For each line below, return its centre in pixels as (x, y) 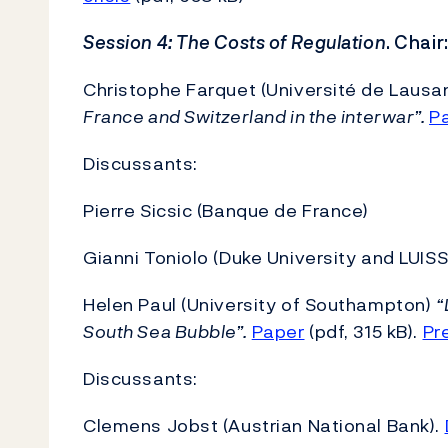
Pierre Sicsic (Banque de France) (226, 210)
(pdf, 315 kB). (363, 331)
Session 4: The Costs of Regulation (235, 42)
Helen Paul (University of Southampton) (259, 304)
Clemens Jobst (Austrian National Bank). (264, 425)
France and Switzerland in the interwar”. (256, 116)
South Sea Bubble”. (165, 331)
